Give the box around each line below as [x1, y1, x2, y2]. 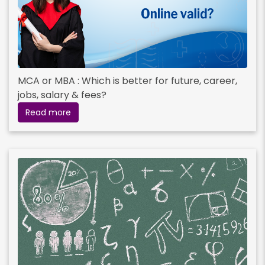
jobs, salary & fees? [18, 88, 106, 102]
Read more [25, 106, 71, 119]
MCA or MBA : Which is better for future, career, [18, 74, 237, 88]
